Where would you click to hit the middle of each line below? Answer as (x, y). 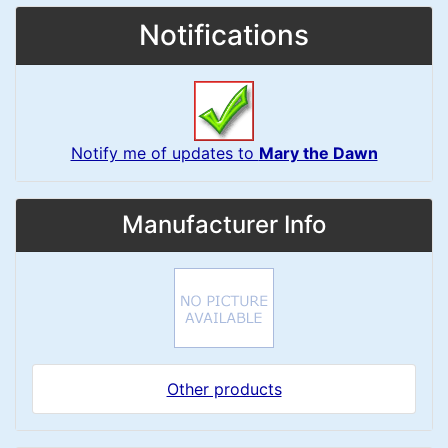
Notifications (224, 34)
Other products (224, 388)
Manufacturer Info (224, 224)
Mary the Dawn (318, 152)
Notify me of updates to (164, 152)
